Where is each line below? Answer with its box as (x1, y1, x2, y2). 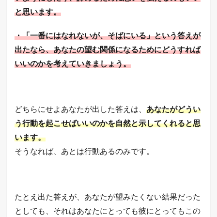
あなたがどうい (146, 104, 201, 113)
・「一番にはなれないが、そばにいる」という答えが (15, 30, 201, 40)
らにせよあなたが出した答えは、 (30, 104, 146, 113)
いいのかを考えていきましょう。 (15, 58, 131, 68)
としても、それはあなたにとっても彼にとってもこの (15, 205, 201, 215)
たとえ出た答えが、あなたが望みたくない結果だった (15, 191, 201, 201)
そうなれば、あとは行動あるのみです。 (15, 146, 154, 155)
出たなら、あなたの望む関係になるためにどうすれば (15, 44, 201, 54)
